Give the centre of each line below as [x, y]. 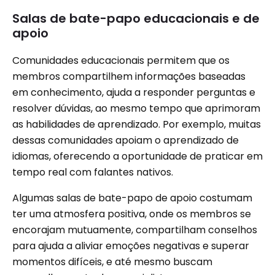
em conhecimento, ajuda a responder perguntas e [134, 93]
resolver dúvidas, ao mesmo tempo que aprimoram [136, 109]
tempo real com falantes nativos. [93, 172]
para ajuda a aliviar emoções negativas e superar [131, 246]
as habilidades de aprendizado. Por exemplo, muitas [137, 125]
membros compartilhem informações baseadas [129, 77]
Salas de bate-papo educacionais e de [136, 19]
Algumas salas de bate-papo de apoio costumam [132, 198]
